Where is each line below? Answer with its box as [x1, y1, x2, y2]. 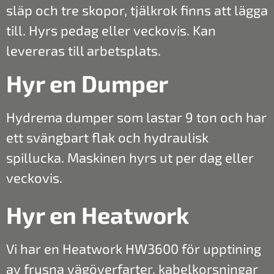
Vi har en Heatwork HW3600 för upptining [6, 240, 261, 257]
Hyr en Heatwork [6, 201, 189, 229]
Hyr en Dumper [6, 68, 168, 97]
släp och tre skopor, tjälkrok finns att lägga [6, 2, 268, 18]
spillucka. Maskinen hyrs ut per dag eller [6, 149, 254, 165]
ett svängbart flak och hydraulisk [6, 128, 209, 145]
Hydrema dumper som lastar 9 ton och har [6, 108, 267, 125]
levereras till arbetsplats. [6, 42, 161, 59]
